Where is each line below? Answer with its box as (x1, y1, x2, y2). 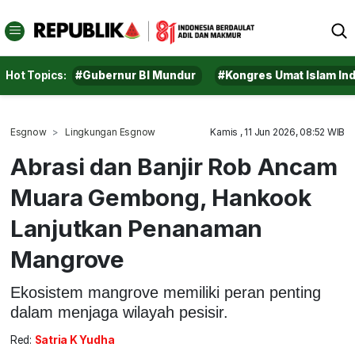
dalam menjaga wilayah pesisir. (10, 303, 228, 321)
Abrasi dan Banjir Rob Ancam (10, 152, 338, 181)
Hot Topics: (6, 69, 67, 82)
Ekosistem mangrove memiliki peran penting (10, 283, 321, 301)
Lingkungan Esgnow (65, 126, 156, 138)
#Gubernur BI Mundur (75, 69, 197, 82)
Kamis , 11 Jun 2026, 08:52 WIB (210, 126, 345, 138)
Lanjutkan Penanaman (10, 214, 263, 242)
